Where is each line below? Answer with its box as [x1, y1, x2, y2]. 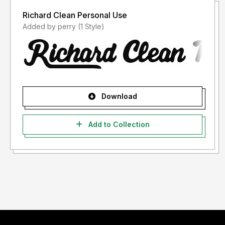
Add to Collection [86, 120, 150, 129]
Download [99, 92, 137, 101]
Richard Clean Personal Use [23, 10, 127, 21]
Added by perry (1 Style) [78, 22, 104, 31]
